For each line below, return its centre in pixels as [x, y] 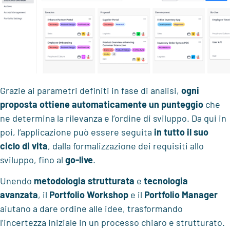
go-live [79, 159]
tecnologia [166, 180]
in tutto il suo [181, 132]
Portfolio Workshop [89, 194]
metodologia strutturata [84, 180]
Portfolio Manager [181, 194]
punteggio [182, 104]
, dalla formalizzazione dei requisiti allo [126, 146]
